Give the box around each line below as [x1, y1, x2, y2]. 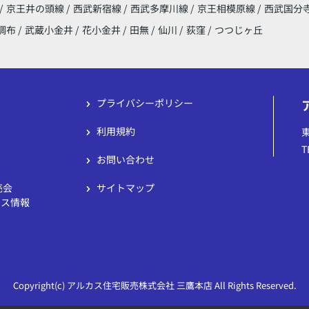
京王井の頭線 [6, 1, 66, 15]
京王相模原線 [197, 1, 257, 15]
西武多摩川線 [130, 1, 190, 15]
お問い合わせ [96, 152, 154, 166]
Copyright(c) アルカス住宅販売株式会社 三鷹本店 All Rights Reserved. [12, 279, 297, 292]
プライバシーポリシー [96, 96, 193, 110]
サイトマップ [96, 181, 154, 195]
